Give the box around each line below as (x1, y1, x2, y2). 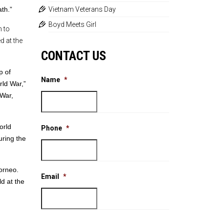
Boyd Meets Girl (48, 21, 96, 28)
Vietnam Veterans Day (48, 5, 116, 13)
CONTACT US (41, 48, 106, 63)
